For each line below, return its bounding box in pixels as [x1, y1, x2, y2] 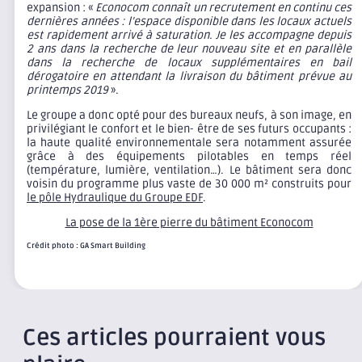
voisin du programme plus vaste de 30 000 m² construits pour [27, 177, 351, 192]
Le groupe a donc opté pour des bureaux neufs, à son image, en [27, 108, 351, 123]
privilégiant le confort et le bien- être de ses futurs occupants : [27, 122, 351, 137]
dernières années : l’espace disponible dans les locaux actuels [27, 15, 351, 29]
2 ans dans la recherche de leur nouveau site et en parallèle [27, 42, 351, 57]
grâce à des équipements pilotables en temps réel [27, 149, 351, 164]
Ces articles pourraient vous [23, 323, 326, 351]
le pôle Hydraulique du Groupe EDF [27, 191, 203, 205]
